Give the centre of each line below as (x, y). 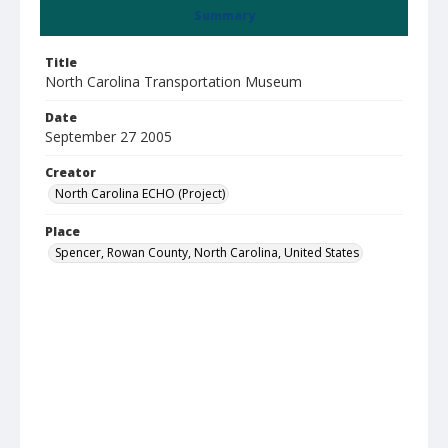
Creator (70, 172)
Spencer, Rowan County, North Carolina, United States (207, 252)
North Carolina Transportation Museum (173, 81)
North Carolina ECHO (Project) (140, 193)
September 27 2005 (108, 136)
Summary (224, 15)
